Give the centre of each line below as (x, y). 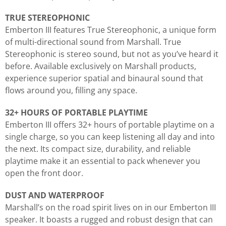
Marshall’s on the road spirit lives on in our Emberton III (110, 207)
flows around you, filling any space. (71, 90)
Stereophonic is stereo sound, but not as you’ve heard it (112, 54)
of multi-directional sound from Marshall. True (93, 42)
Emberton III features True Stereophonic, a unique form (111, 30)
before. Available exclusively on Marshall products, (101, 66)
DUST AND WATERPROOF (55, 195)
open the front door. (44, 173)
